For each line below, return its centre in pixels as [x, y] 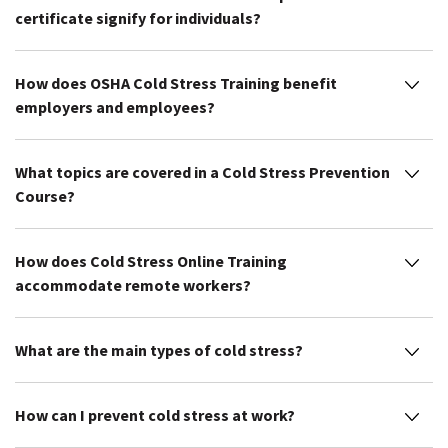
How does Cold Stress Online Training [151, 260]
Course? [45, 195]
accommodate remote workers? [133, 284]
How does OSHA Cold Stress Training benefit [176, 82]
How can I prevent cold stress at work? [155, 414]
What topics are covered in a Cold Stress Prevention [202, 171]
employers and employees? [115, 106]
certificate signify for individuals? [138, 17]
